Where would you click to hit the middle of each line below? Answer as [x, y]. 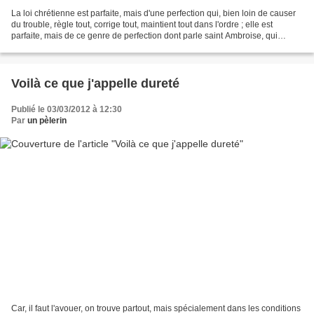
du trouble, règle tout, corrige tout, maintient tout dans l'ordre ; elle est [142, 25]
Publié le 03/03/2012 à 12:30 [67, 110]
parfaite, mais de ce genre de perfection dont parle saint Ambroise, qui [144, 36]
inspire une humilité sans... [62, 47]
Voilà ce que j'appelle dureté [95, 84]
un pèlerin [47, 121]
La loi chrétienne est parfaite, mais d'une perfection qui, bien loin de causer [153, 14]
